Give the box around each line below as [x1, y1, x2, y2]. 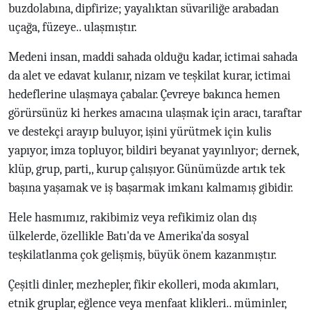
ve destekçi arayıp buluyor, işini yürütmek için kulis [8, 124, 271, 139]
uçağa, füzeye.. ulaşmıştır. [8, 19, 137, 35]
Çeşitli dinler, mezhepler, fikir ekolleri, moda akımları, [8, 277, 278, 292]
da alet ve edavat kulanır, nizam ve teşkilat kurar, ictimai [8, 68, 291, 83]
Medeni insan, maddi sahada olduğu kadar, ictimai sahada [8, 49, 298, 64]
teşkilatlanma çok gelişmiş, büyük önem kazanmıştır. [8, 247, 277, 262]
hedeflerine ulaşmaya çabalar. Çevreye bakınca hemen [8, 86, 280, 102]
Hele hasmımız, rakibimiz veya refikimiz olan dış [8, 210, 257, 225]
